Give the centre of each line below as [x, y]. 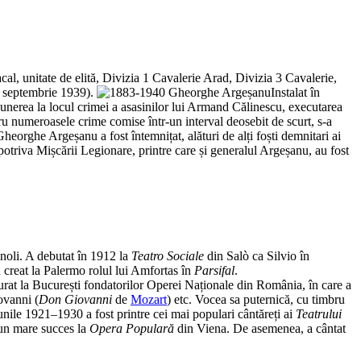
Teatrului [319, 313]
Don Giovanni [75, 299]
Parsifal [214, 270]
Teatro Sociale [168, 255]
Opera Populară [132, 328]
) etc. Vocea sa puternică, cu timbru [256, 299]
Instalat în [295, 93]
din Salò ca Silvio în [257, 255]
